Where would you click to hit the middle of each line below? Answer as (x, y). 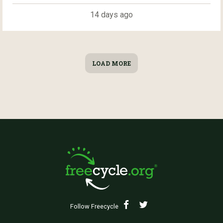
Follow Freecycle (94, 207)
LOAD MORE (111, 63)
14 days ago (111, 15)
